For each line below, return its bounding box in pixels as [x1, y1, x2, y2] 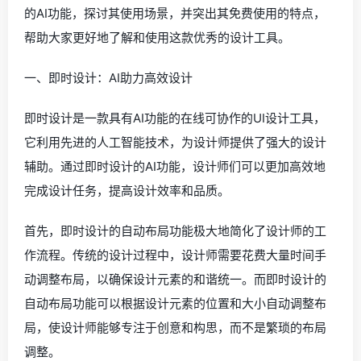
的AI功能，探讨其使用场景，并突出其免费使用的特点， [24, 6, 326, 21]
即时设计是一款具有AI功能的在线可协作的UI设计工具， [24, 110, 326, 126]
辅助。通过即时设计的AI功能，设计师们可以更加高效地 [24, 159, 326, 174]
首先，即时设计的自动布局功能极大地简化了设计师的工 [24, 223, 326, 239]
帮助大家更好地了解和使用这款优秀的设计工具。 [24, 30, 290, 45]
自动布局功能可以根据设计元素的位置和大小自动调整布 [24, 296, 326, 311]
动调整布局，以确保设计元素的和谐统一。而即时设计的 [24, 272, 326, 287]
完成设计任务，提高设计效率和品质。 [24, 183, 230, 198]
